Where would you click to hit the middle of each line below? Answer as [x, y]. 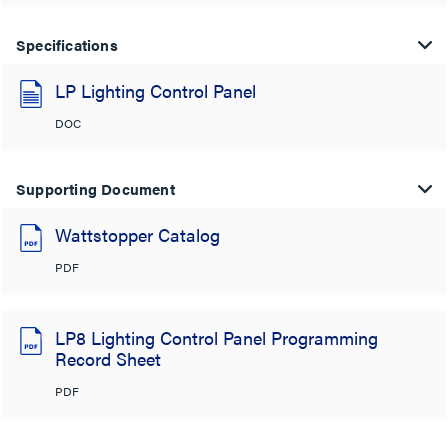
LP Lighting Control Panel [155, 90]
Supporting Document [95, 188]
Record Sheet [108, 358]
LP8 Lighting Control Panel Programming [216, 337]
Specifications [67, 44]
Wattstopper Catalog [137, 234]
